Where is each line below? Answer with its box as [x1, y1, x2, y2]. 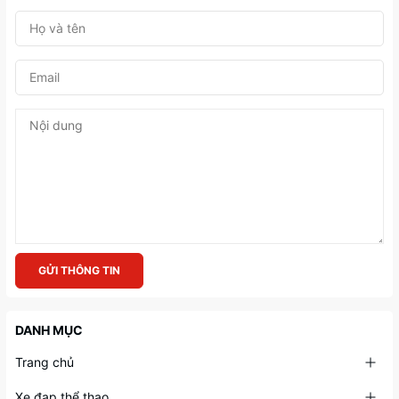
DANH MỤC [15, 322, 83, 338]
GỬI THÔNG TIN [38, 263, 120, 277]
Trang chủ [15, 354, 74, 370]
